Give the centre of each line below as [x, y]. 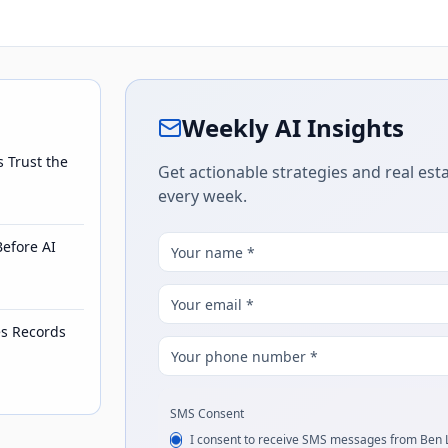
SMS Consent [206, 413]
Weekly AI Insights [292, 127]
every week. [202, 196]
